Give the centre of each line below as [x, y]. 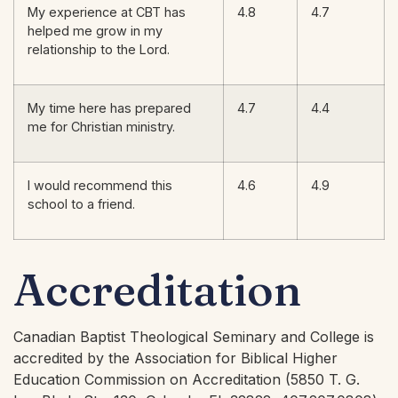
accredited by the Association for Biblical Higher [175, 358]
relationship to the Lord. [99, 49]
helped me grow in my [95, 30]
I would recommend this [100, 185]
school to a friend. [81, 203]
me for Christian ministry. [101, 126]
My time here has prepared [109, 107]
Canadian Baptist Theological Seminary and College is [194, 336]
